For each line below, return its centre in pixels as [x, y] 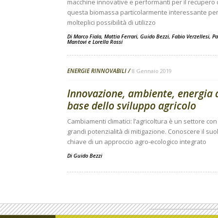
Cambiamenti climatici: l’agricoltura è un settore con [142, 121]
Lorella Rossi [108, 42]
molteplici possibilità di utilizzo [111, 22]
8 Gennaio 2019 [152, 71]
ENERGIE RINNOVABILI [97, 71]
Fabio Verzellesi [191, 36]
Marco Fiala [87, 36]
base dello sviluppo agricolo [132, 106]
